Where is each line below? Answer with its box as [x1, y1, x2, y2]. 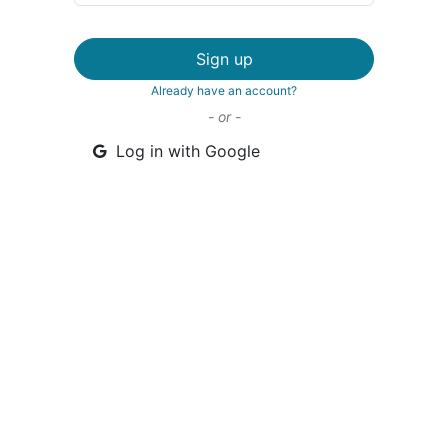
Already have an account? [151, 83, 297, 98]
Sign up [195, 49, 253, 69]
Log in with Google [110, 141, 260, 161]
